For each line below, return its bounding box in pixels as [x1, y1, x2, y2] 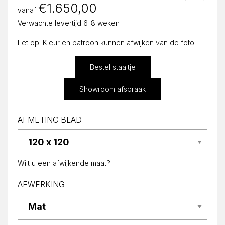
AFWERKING [18, 179, 65, 189]
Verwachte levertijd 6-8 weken [18, 18, 120, 27]
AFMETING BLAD [18, 115, 82, 125]
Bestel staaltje [89, 62, 136, 71]
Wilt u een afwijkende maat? [18, 158, 110, 167]
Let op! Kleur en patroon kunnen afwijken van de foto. [18, 38, 196, 47]
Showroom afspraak [79, 84, 146, 93]
